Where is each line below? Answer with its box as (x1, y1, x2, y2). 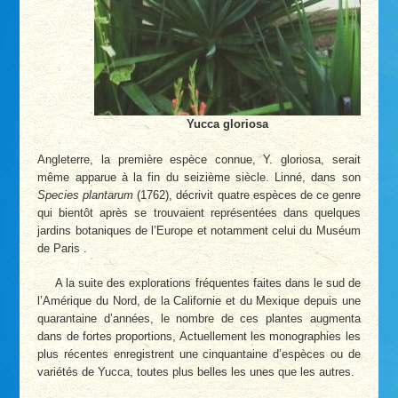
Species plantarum (37, 187, 134, 202)
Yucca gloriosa (186, 116, 268, 131)
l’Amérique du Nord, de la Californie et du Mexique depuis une (37, 294, 361, 308)
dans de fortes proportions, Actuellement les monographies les (37, 330, 361, 344)
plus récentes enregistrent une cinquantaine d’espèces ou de (37, 347, 361, 362)
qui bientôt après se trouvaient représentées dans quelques (37, 205, 361, 219)
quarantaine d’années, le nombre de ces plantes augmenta (37, 312, 361, 326)
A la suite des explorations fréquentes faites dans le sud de (55, 276, 361, 291)
